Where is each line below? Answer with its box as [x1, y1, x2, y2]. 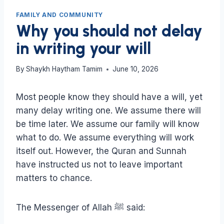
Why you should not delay [16, 21, 202, 40]
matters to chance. [16, 173, 92, 183]
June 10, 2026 [112, 65, 159, 73]
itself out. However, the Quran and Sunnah [16, 146, 186, 156]
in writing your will [16, 38, 151, 58]
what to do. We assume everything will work [16, 132, 194, 143]
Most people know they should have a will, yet [16, 92, 202, 102]
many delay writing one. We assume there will [16, 105, 201, 116]
